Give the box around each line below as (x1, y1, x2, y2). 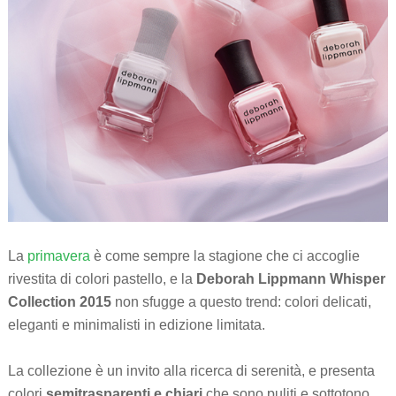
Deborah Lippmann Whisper (192, 270, 385, 286)
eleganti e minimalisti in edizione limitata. (7, 316, 265, 332)
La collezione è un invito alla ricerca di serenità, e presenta (7, 362, 375, 378)
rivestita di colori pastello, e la (7, 270, 193, 286)
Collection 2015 (7, 293, 111, 309)
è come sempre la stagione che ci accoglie (89, 247, 360, 263)
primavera (27, 247, 90, 263)
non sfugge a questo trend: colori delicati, (110, 293, 371, 309)
